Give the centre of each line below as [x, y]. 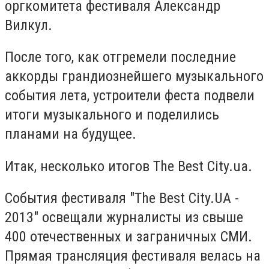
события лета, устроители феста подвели [130, 96]
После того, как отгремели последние [120, 57]
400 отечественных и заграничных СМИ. [128, 237]
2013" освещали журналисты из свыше [124, 218]
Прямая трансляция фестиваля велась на [133, 256]
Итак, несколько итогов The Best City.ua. [128, 166]
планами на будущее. [71, 134]
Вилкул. [29, 25]
